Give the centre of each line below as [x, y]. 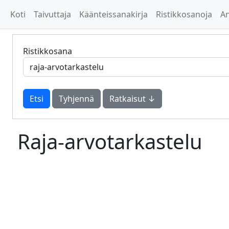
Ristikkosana [48, 51]
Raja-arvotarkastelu [110, 141]
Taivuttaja [52, 14]
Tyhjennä [76, 99]
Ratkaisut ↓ [132, 99]
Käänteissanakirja [113, 14]
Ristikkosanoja [184, 14]
